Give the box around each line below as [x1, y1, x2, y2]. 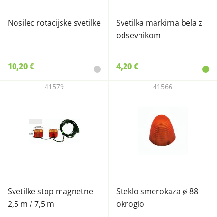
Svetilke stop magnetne [8, 186, 93, 197]
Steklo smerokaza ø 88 [116, 186, 198, 197]
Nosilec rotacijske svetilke [8, 17, 101, 28]
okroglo [116, 199, 144, 209]
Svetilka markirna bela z [116, 17, 202, 28]
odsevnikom [116, 30, 161, 41]
